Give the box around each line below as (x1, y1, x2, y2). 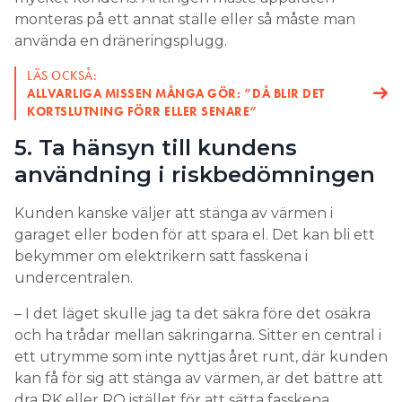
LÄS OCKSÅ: (27, 66, 97, 83)
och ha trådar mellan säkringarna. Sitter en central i (14, 326, 381, 344)
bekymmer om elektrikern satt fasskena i (14, 247, 308, 265)
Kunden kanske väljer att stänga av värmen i (14, 204, 333, 222)
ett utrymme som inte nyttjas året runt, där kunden (14, 347, 388, 365)
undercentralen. (14, 268, 136, 286)
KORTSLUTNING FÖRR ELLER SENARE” (27, 102, 258, 119)
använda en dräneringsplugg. (14, 31, 231, 49)
